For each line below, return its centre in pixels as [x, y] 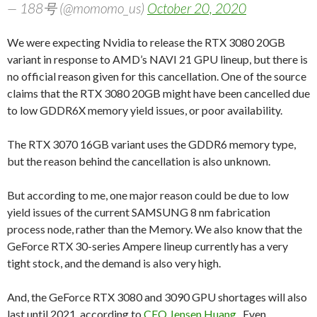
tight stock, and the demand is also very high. [114, 263]
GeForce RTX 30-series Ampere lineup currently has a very [148, 246]
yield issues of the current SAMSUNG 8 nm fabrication [139, 212]
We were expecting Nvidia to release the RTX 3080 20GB [146, 42]
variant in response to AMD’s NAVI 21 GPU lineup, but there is [157, 59]
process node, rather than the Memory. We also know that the [155, 229]
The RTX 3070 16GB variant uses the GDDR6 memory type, [151, 144]
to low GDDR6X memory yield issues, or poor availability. [145, 110]
